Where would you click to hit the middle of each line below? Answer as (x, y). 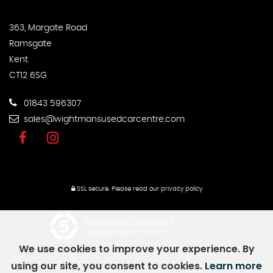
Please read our (135, 189)
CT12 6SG (28, 75)
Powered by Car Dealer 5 (129, 223)
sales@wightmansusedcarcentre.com (103, 119)
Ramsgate (30, 44)
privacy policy (181, 189)
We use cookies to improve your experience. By (136, 249)
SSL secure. (92, 189)
